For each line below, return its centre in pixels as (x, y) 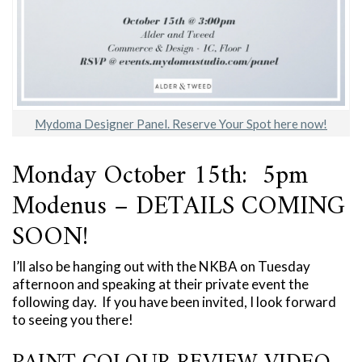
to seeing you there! (73, 320)
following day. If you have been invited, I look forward (174, 302)
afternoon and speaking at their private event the (160, 284)
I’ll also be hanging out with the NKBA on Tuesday (161, 267)
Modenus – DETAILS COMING (179, 207)
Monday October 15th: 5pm (160, 177)
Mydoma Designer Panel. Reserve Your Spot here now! (181, 124)
